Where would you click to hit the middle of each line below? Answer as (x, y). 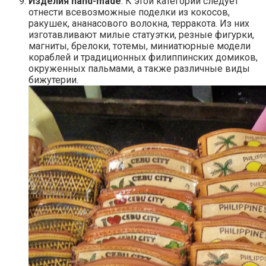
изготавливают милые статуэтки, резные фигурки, (141, 34)
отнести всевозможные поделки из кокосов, (129, 12)
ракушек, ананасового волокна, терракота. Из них (139, 23)
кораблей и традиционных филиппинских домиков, (143, 57)
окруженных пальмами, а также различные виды (139, 68)
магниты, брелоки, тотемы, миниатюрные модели (140, 46)
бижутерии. (53, 80)
